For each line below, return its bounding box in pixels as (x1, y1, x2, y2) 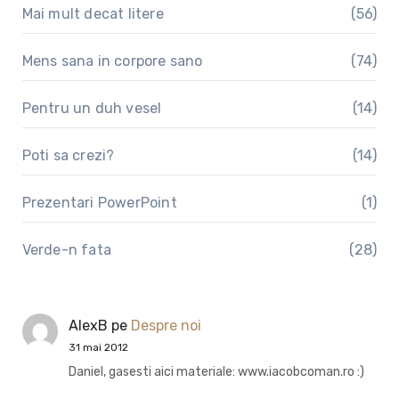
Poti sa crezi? (21, 147, 115, 165)
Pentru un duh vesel (21, 100, 162, 118)
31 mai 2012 (68, 341, 128, 354)
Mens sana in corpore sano (21, 53, 203, 70)
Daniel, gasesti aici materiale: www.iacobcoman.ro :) (68, 364, 364, 380)
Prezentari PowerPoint (21, 194, 177, 212)
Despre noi (130, 317, 201, 335)
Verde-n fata (21, 241, 111, 259)
